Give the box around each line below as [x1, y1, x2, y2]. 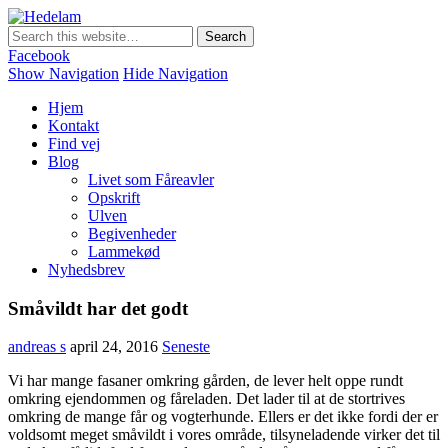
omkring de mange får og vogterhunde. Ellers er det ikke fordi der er [8, 408, 438, 426]
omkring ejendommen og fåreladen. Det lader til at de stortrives [8, 390, 405, 408]
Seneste [162, 338, 210, 356]
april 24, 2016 [70, 338, 158, 356]
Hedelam [81, 8, 138, 25]
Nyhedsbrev [48, 261, 125, 278]
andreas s [8, 338, 66, 356]
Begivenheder [88, 225, 176, 242]
